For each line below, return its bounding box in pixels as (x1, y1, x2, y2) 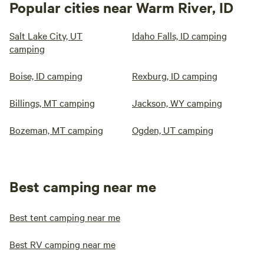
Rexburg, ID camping (132, 69, 217, 82)
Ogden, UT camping (132, 123, 213, 137)
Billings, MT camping (9, 96, 95, 110)
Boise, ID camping (9, 69, 82, 82)
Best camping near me (9, 177, 156, 196)
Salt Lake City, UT (9, 29, 82, 42)
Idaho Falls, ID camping (132, 29, 227, 42)
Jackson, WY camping (132, 96, 222, 110)
